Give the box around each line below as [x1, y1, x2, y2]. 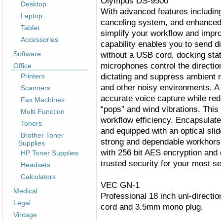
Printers [21, 72, 45, 80]
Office [13, 62, 32, 70]
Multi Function [21, 108, 65, 115]
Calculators [21, 173, 56, 181]
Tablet [21, 24, 39, 32]
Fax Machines [21, 96, 65, 104]
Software [13, 50, 41, 58]
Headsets [21, 161, 50, 169]
